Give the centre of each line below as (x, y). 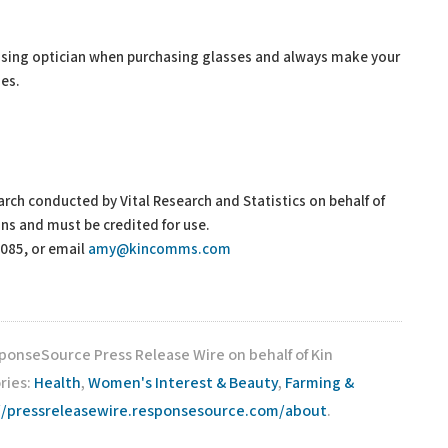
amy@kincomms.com (159, 249)
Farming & (319, 383)
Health (57, 383)
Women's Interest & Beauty (183, 383)
